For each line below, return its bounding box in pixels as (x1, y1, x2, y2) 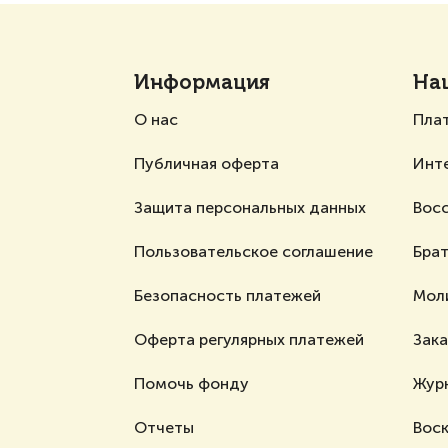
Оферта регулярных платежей (134, 330, 364, 349)
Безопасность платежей (134, 286, 321, 305)
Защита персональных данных (134, 198, 366, 217)
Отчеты (134, 418, 194, 437)
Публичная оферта (134, 154, 279, 173)
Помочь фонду (134, 374, 249, 393)
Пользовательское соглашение (134, 242, 373, 261)
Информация (134, 74, 270, 94)
